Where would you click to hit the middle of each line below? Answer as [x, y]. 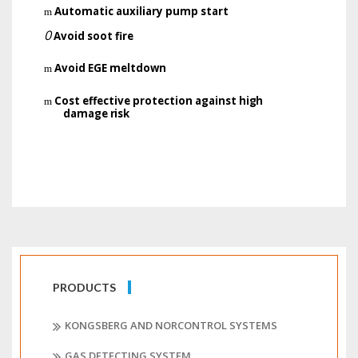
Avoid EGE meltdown [111, 68]
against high [229, 100]
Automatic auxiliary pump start [142, 12]
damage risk [97, 113]
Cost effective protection [125, 100]
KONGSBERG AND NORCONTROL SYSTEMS [171, 326]
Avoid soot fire [92, 36]
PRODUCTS [84, 288]
